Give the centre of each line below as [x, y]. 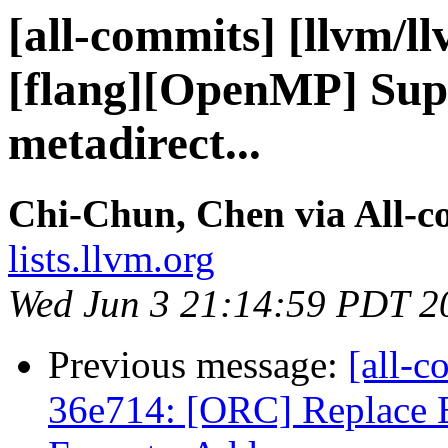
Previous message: [198, 365]
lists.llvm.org [111, 259]
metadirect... [134, 143]
